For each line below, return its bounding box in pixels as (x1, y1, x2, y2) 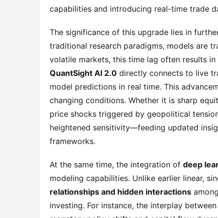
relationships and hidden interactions (50, 187, 191, 197)
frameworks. (50, 136, 95, 146)
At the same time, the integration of (50, 160, 183, 169)
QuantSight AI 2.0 (50, 68, 117, 78)
